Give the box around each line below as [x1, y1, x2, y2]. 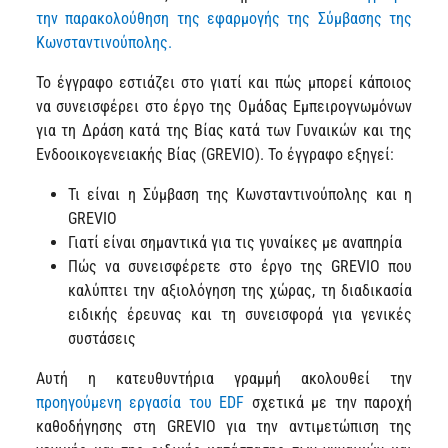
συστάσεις [68, 328, 136, 348]
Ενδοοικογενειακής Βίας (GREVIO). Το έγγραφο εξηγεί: [36, 144, 394, 164]
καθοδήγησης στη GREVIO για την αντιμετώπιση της [36, 416, 412, 436]
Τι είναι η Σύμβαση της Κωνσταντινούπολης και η [68, 184, 412, 204]
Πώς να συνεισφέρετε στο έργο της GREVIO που [68, 256, 412, 276]
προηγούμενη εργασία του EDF [36, 392, 245, 412]
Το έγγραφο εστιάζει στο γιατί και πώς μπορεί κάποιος [36, 72, 412, 92]
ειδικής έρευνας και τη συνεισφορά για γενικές [68, 304, 412, 324]
